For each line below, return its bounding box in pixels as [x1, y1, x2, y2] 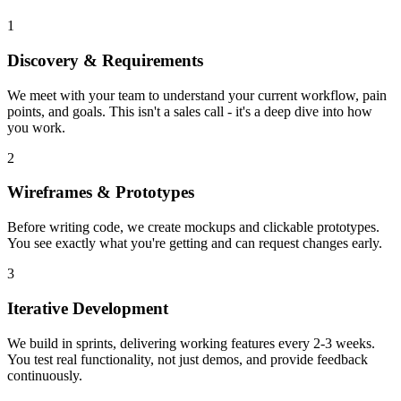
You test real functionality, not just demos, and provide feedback [7, 351, 368, 367]
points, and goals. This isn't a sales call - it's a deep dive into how [7, 103, 372, 119]
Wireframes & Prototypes [7, 183, 194, 202]
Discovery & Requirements [7, 50, 203, 70]
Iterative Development [7, 298, 168, 318]
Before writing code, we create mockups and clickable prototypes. [7, 219, 380, 235]
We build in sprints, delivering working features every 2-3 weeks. [7, 335, 375, 351]
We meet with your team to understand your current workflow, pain [7, 87, 387, 103]
